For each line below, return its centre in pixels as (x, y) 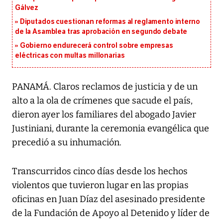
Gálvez (27, 8)
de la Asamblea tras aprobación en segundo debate (101, 32)
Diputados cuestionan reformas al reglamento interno (110, 22)
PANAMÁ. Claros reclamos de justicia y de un (105, 87)
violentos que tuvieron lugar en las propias (100, 185)
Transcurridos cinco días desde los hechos (100, 171)
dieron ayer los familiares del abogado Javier (104, 115)
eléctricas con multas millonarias (70, 56)
